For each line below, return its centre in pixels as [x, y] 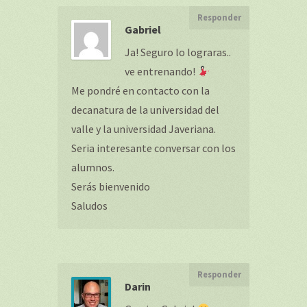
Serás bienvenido [111, 186]
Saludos [89, 206]
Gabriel [143, 29]
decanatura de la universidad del [145, 110]
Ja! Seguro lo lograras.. [178, 52]
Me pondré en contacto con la [140, 90]
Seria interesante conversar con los [153, 148]
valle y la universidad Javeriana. [144, 129]
